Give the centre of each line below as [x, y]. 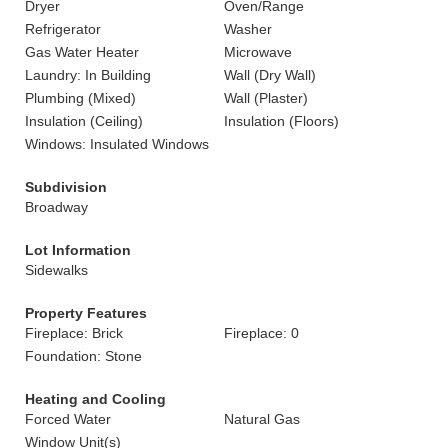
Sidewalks [56, 270]
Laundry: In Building [88, 75]
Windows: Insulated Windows [117, 144]
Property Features [86, 313]
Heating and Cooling [95, 399]
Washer [248, 29]
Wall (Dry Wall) [270, 75]
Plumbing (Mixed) [80, 98]
